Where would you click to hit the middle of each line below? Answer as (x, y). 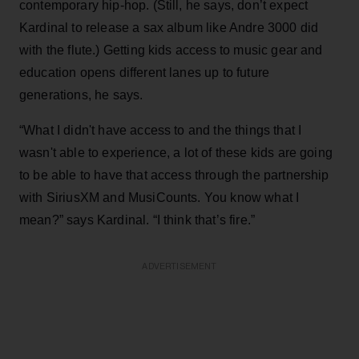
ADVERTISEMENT (179, 266)
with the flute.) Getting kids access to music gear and (171, 50)
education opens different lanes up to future (145, 72)
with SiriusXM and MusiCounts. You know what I (159, 197)
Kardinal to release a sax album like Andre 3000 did (169, 27)
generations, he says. (81, 95)
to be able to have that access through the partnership (174, 175)
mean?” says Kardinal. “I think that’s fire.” (137, 220)
